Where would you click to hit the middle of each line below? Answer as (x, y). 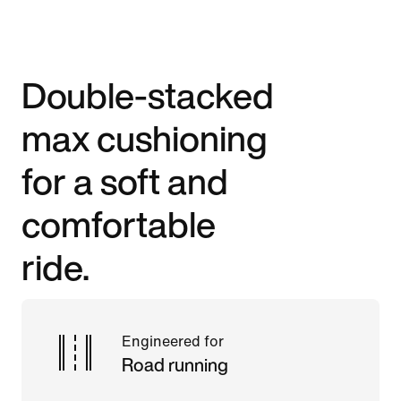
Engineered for (173, 341)
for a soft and (125, 180)
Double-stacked (148, 94)
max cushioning (145, 137)
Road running (175, 364)
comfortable (119, 223)
